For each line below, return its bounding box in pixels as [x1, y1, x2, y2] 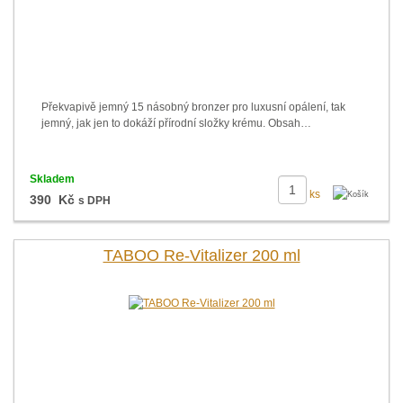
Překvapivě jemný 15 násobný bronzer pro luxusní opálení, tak [41, 101, 345, 113]
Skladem [29, 173, 75, 185]
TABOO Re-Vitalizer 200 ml [103, 246, 300, 264]
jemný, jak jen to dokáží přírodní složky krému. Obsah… [41, 117, 311, 130]
